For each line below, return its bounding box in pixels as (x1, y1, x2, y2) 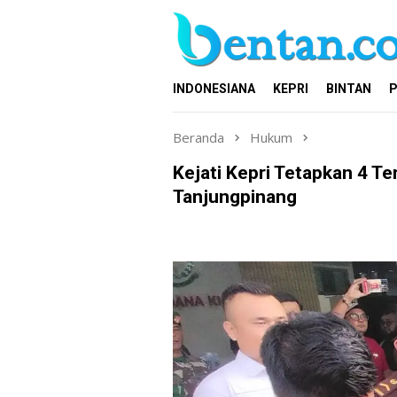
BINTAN (326, 82, 371, 96)
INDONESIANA (173, 82, 255, 96)
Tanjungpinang (173, 185, 297, 207)
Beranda (173, 128, 224, 146)
